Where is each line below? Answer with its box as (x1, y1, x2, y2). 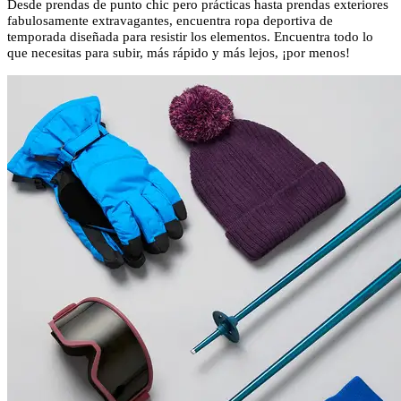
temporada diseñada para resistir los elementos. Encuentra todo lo (7, 30, 373, 45)
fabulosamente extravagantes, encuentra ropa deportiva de (7, 13, 333, 29)
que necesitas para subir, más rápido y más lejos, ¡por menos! (7, 46, 357, 61)
